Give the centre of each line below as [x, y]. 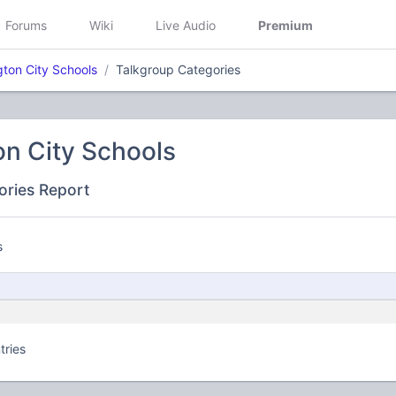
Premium [286, 25]
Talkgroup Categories [178, 69]
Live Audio [186, 25]
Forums [26, 25]
